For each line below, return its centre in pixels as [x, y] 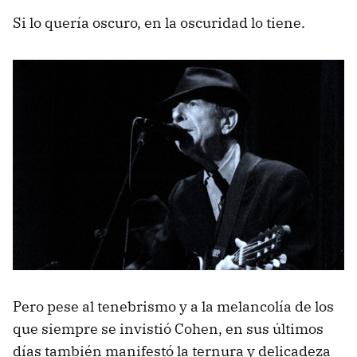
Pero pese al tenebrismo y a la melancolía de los [173, 307]
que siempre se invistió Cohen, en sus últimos [168, 329]
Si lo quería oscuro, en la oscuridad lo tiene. [159, 22]
